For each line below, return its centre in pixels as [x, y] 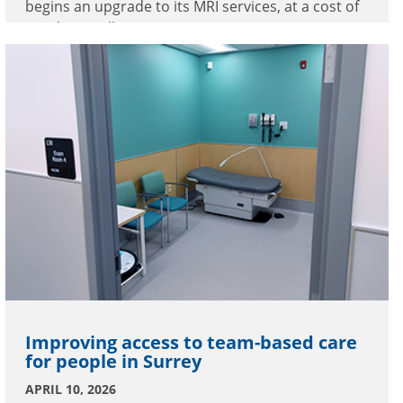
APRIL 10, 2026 [71, 389]
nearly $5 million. [83, 28]
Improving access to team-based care [191, 342]
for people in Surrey [113, 361]
